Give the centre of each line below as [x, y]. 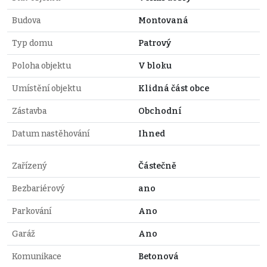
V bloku [155, 66]
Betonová [159, 256]
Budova [26, 20]
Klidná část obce [174, 88]
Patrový [155, 43]
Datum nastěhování [51, 133]
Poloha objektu [41, 66]
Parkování [32, 211]
